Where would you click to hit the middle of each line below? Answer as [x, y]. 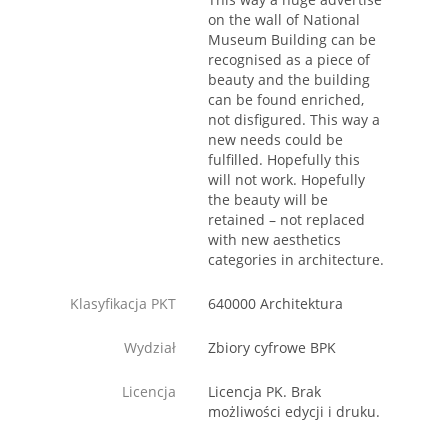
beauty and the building [289, 80]
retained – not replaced [286, 220]
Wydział [150, 348]
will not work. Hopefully [286, 180]
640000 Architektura [275, 304]
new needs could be [275, 140]
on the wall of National [284, 20]
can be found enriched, [286, 100]
